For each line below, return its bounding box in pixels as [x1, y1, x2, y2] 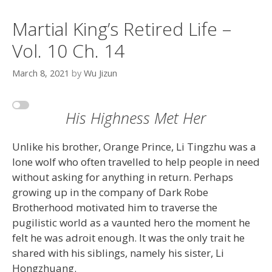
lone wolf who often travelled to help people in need [12, 154, 260, 169]
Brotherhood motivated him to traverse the [12, 200, 217, 214]
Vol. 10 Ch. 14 [12, 38, 124, 64]
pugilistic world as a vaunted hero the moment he [12, 215, 250, 229]
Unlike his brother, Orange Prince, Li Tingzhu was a [12, 139, 256, 154]
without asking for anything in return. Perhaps [12, 169, 233, 184]
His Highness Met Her [66, 107, 206, 128]
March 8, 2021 [12, 67, 69, 79]
